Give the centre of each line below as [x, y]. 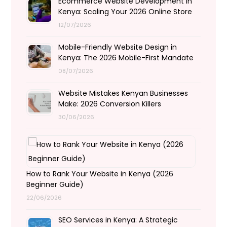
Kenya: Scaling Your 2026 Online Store [125, 12]
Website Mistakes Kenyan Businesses [123, 93]
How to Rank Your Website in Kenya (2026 [100, 174]
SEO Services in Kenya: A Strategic [118, 220]
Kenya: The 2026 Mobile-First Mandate [126, 58]
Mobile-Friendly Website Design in [118, 47]
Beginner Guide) [55, 184]
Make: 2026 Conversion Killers [110, 104]
